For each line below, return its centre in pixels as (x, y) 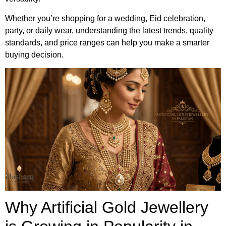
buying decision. (34, 54)
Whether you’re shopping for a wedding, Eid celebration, (105, 18)
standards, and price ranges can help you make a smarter (107, 42)
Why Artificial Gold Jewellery (107, 208)
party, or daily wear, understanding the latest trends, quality (109, 30)
